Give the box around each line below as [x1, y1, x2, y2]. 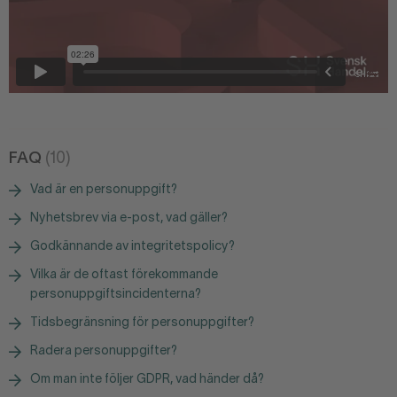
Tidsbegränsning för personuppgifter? [30, 316, 254, 329]
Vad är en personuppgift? [30, 183, 177, 196]
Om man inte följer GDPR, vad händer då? [30, 373, 264, 385]
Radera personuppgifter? [30, 345, 177, 357]
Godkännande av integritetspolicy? [30, 240, 235, 253]
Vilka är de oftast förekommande [30, 269, 218, 281]
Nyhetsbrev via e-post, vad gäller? [30, 212, 228, 224]
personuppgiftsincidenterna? [30, 288, 201, 300]
